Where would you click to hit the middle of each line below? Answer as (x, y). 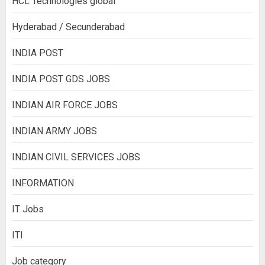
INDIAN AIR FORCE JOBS (65, 105)
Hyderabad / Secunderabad (68, 27)
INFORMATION (43, 183)
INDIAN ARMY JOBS (54, 131)
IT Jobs (28, 209)
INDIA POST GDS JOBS (61, 79)
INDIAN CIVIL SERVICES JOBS (76, 157)
